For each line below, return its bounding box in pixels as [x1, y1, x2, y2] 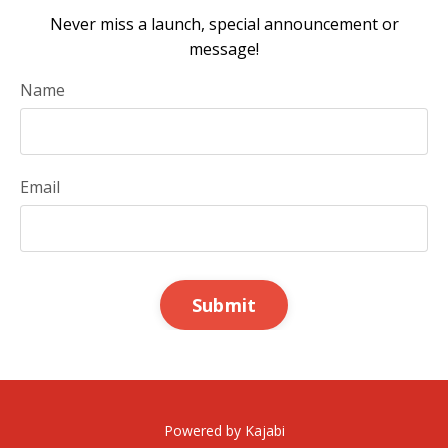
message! [189, 38, 259, 61]
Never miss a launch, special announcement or [49, 13, 399, 36]
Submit [191, 292, 257, 317]
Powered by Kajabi [163, 421, 285, 441]
